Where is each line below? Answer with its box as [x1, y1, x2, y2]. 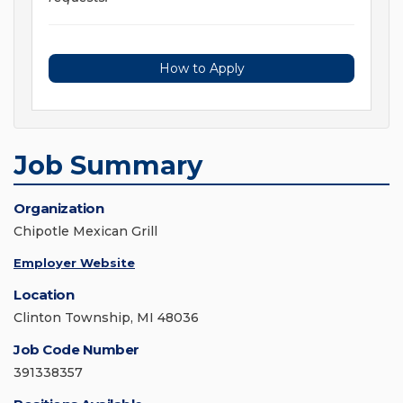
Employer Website [13, 255, 135, 271]
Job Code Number [13, 341, 139, 359]
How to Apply [158, 60, 245, 77]
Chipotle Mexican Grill [13, 223, 157, 240]
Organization [13, 200, 103, 218]
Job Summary [13, 149, 202, 182]
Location [13, 286, 74, 304]
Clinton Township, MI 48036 [13, 309, 199, 327]
